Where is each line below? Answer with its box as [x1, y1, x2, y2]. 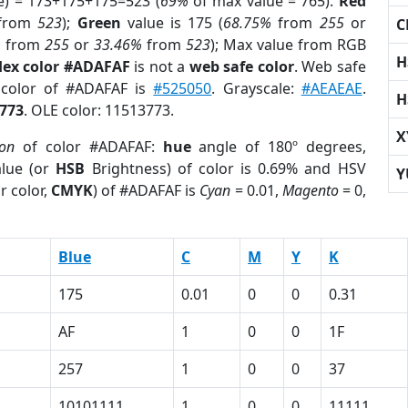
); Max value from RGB [209, 35, 366, 55]
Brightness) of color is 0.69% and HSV [85, 158, 366, 178]
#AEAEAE [301, 78, 362, 98]
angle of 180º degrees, [190, 137, 366, 157]
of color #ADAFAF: [15, 137, 163, 157]
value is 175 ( [120, 13, 224, 33]
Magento [281, 180, 339, 200]
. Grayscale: [211, 78, 301, 98]
